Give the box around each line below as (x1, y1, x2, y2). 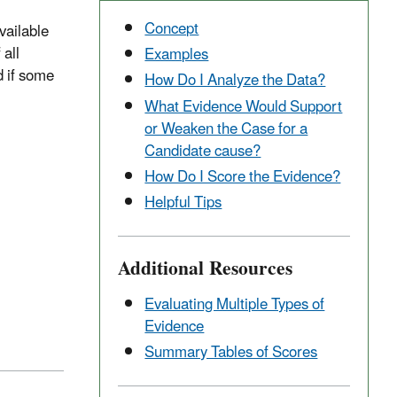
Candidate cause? (144, 135, 261, 167)
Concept (144, 13, 199, 46)
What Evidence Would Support (144, 90, 343, 123)
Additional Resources (118, 249, 293, 290)
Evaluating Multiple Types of (144, 289, 325, 322)
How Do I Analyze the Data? (144, 65, 326, 97)
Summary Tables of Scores (144, 337, 318, 370)
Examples (144, 39, 209, 72)
